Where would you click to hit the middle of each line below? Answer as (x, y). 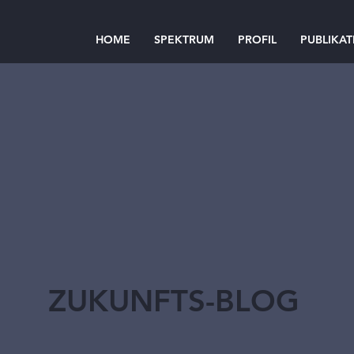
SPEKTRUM (184, 40)
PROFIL (257, 40)
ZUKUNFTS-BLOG (173, 301)
